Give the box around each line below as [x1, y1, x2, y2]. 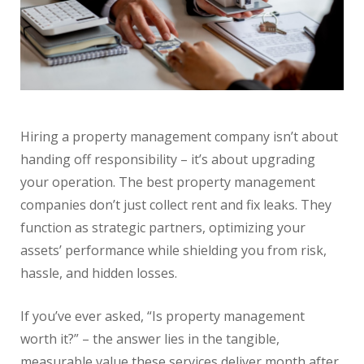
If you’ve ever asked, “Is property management [20, 307, 305, 326]
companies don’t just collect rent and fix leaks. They [20, 196, 331, 214]
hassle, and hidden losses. [20, 264, 177, 283]
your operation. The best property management [20, 173, 315, 192]
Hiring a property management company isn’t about [20, 128, 338, 146]
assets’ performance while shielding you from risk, [20, 241, 327, 260]
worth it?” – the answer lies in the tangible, [20, 330, 279, 349]
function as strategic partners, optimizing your [20, 219, 305, 237]
